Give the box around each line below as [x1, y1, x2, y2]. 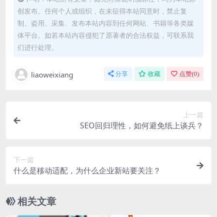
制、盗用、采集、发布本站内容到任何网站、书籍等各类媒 [17, 18, 194, 28]
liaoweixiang [31, 70, 73, 80]
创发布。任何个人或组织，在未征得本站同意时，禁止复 [17, 6, 187, 16]
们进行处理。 [17, 43, 58, 52]
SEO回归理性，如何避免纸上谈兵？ [80, 120, 203, 131]
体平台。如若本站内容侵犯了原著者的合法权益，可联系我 [17, 31, 194, 40]
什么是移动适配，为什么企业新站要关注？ [14, 165, 161, 176]
